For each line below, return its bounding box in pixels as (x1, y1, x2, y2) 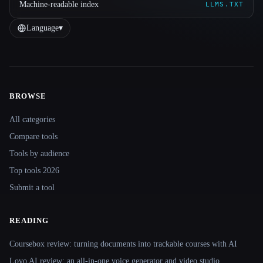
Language (26, 23, 59, 32)
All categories (9, 115, 55, 124)
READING (9, 216, 49, 225)
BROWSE (9, 92, 47, 100)
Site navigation (9, 96, 99, 112)
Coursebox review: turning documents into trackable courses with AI (9, 240, 237, 248)
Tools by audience (9, 149, 69, 158)
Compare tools (9, 132, 58, 141)
